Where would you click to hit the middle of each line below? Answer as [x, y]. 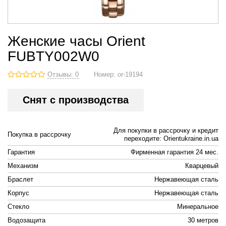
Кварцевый [202, 166]
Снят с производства [76, 100]
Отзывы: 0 [63, 74]
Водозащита [26, 220]
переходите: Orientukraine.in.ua [171, 138]
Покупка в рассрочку [39, 134]
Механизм [23, 166]
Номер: [106, 74]
